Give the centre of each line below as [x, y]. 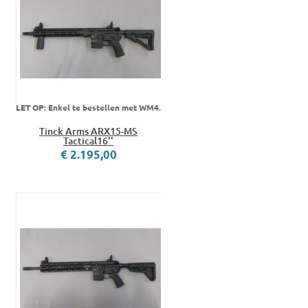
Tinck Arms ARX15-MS [88, 131]
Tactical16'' [88, 141]
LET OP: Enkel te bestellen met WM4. [88, 108]
